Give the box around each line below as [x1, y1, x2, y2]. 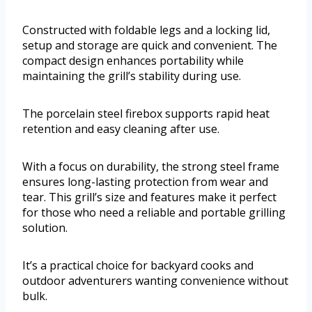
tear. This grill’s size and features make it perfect [22, 189, 276, 205]
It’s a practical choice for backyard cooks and [22, 257, 253, 273]
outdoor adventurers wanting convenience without [22, 272, 288, 288]
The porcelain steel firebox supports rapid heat [22, 105, 270, 121]
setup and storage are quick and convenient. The [22, 37, 277, 53]
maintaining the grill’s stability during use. [22, 68, 241, 84]
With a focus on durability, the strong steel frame [22, 158, 279, 174]
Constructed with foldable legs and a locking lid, [22, 22, 270, 38]
